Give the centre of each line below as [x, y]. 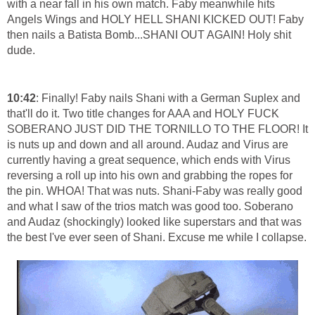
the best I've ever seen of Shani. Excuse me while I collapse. [157, 238]
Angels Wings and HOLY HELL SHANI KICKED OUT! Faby [155, 20]
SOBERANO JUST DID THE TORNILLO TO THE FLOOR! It [157, 129]
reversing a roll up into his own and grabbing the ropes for [150, 176]
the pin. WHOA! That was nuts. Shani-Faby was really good [155, 191]
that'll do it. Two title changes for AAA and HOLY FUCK [143, 114]
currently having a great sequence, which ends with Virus [149, 160]
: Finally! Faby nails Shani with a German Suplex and [168, 98]
